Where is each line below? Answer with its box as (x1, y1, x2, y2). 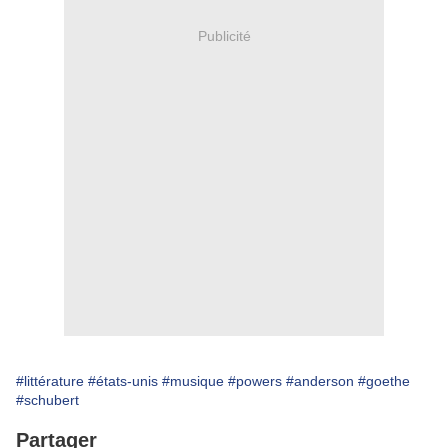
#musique (162, 373, 224, 389)
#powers (228, 373, 282, 389)
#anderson (286, 373, 354, 389)
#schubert (16, 392, 79, 408)
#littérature (16, 373, 84, 389)
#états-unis (88, 373, 158, 389)
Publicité (197, 27, 251, 44)
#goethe (358, 373, 410, 389)
